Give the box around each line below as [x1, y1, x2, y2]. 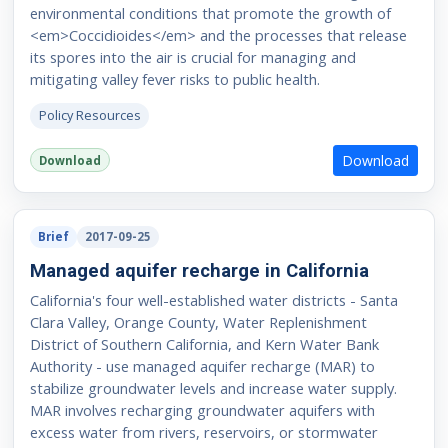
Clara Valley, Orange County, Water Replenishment [29, 312, 367, 333]
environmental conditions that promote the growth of [29, 3, 391, 24]
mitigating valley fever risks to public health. [29, 69, 320, 90]
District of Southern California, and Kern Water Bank [29, 334, 379, 355]
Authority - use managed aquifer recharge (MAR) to [29, 356, 375, 377]
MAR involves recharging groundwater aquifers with [29, 400, 375, 421]
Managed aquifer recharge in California [29, 260, 369, 282]
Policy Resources [38, 106, 141, 125]
